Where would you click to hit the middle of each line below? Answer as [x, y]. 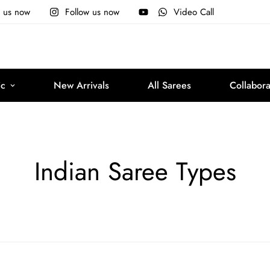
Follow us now [92, 12]
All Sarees [169, 85]
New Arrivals [81, 85]
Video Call [194, 12]
